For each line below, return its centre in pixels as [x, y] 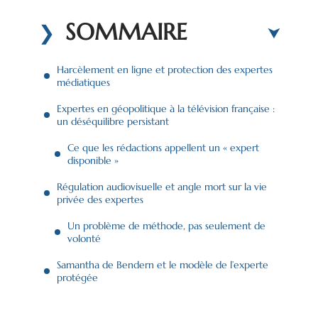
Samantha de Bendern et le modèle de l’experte [163, 264]
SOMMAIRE [126, 32]
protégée [77, 277]
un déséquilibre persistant [113, 121]
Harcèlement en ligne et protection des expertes [165, 69]
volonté [84, 238]
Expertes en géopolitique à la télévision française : [166, 108]
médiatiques [83, 82]
